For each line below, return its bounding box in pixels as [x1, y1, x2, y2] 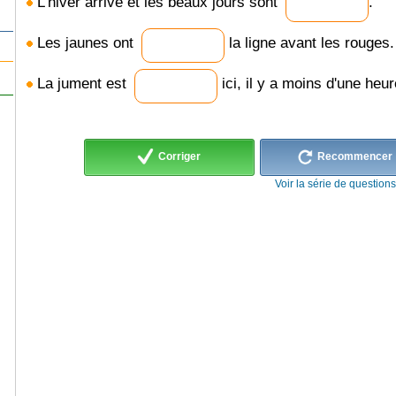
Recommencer [315, 150, 393, 164]
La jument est [32, 75, 131, 93]
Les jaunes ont [32, 34, 138, 52]
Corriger [157, 150, 201, 164]
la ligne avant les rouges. [224, 34, 394, 52]
